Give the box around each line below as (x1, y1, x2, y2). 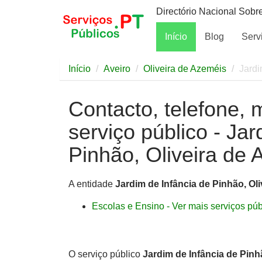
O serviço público (68, 249, 143, 259)
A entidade (68, 179, 115, 189)
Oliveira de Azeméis (143, 64, 226, 74)
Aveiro (104, 64, 130, 74)
